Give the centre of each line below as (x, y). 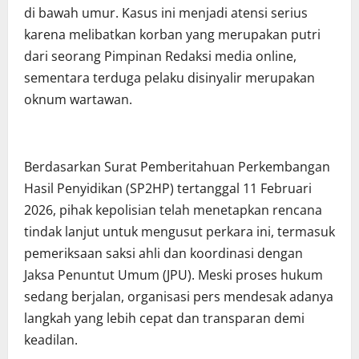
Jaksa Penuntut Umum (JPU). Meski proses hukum (173, 275)
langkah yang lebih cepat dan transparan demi (164, 319)
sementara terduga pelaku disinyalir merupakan (169, 78)
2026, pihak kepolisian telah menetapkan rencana (173, 210)
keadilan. (51, 340)
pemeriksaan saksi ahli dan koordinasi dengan (163, 254)
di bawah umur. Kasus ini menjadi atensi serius (166, 13)
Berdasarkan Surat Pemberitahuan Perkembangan (177, 167)
